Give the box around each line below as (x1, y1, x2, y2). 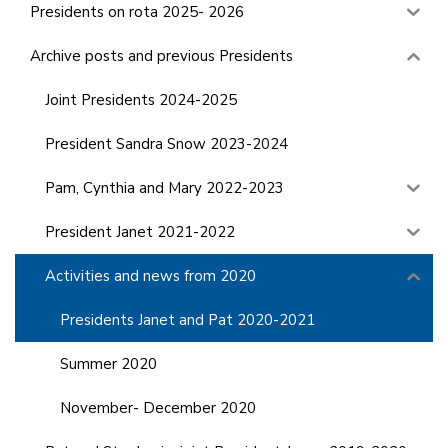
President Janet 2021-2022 (45, 221, 235, 242)
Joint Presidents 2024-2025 (45, 89, 237, 110)
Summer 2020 (60, 353, 157, 374)
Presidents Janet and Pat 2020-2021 (60, 309, 315, 330)
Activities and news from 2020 (45, 265, 256, 286)
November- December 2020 (60, 397, 256, 418)
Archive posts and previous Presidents (30, 45, 293, 66)
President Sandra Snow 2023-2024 (45, 133, 288, 154)
